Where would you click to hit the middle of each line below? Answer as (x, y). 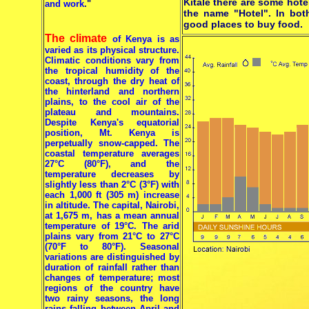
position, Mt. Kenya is (112, 133)
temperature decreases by (112, 174)
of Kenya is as (146, 39)
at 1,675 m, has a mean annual (112, 216)
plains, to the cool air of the (112, 102)
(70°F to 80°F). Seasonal (112, 247)
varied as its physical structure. (112, 50)
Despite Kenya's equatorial (112, 122)
